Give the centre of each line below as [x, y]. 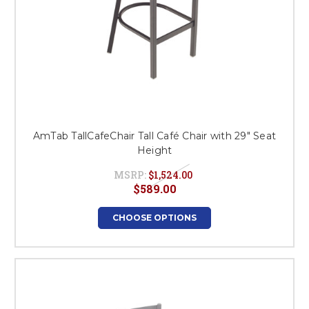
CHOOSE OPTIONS [154, 218]
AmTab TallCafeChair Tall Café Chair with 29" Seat [154, 136]
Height [154, 150]
